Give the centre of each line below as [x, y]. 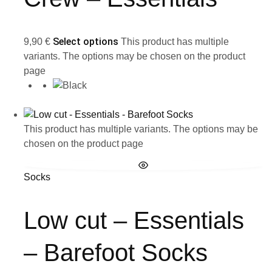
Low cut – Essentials [134, 221]
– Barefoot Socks [116, 253]
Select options [86, 42]
